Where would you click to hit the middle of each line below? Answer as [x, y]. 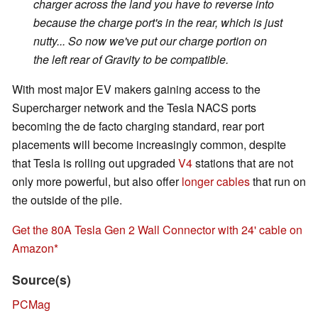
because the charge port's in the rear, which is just [158, 23]
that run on [278, 182]
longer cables [216, 182]
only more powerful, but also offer [97, 182]
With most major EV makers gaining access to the [136, 89]
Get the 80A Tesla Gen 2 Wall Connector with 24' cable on [157, 230]
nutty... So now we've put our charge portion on [150, 41]
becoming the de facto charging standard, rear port [138, 126]
